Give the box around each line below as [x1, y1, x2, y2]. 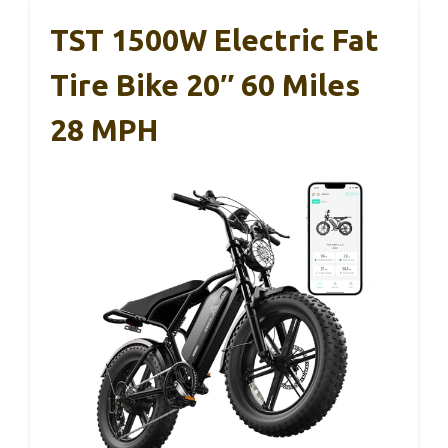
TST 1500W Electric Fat [50, 22, 379, 57]
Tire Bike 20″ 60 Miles [50, 67, 360, 102]
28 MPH [50, 112, 158, 147]
